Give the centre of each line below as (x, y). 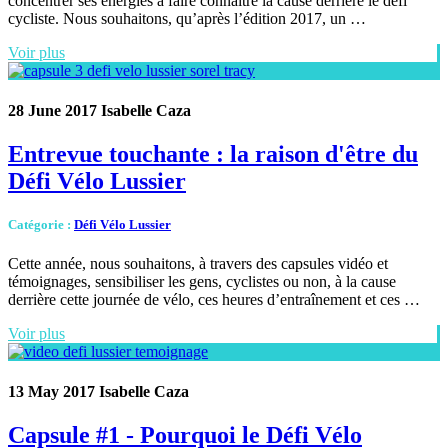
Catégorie (36, 225)
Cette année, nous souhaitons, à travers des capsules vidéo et (198, 264)
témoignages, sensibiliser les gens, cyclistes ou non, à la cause (202, 282)
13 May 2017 (51, 391)
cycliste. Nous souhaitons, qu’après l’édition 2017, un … (187, 19)
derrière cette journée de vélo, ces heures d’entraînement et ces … (214, 300)
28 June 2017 (52, 110)
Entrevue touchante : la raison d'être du (213, 153)
